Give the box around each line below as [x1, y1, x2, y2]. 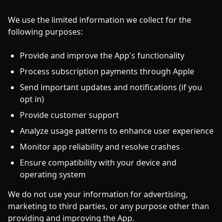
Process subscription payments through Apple [20, 66, 194, 77]
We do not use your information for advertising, [8, 189, 188, 200]
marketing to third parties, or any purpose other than [8, 201, 209, 212]
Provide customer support [20, 110, 119, 120]
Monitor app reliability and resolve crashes [20, 141, 180, 152]
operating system [20, 169, 86, 180]
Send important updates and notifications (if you [20, 82, 202, 93]
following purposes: [8, 26, 83, 37]
